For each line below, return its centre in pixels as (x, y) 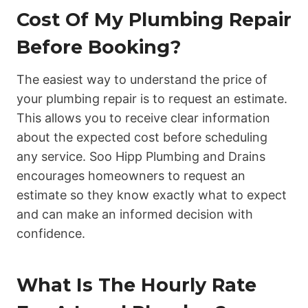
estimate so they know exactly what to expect (152, 195)
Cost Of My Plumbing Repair (154, 19)
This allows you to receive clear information (143, 118)
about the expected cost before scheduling (142, 137)
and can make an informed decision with (135, 214)
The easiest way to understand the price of (142, 80)
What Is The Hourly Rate (136, 285)
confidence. (51, 234)
